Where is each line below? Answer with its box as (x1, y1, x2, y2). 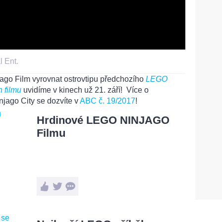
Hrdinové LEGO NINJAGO (37, 113, 169, 126)
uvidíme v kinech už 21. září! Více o (21, 85, 149, 94)
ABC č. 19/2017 (80, 96, 135, 105)
